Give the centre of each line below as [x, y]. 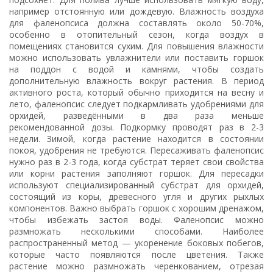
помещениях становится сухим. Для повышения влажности [136, 46]
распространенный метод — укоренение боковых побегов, [136, 243]
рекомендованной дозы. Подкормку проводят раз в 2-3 [136, 127]
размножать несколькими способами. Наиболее [136, 231]
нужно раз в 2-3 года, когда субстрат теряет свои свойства [136, 161]
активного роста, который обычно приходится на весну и [136, 92]
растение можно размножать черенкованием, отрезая [136, 266]
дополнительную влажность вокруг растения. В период [136, 80]
